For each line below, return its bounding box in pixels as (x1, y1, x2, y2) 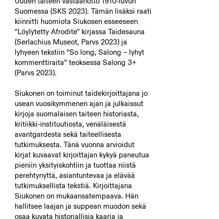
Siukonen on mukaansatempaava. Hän (15, 191, 138, 200)
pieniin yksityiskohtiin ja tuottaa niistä (15, 160, 136, 170)
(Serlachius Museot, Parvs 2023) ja (15, 37, 127, 46)
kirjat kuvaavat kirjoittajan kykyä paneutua (15, 150, 149, 159)
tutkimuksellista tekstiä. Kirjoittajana (15, 181, 132, 190)
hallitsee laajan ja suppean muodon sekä (15, 201, 146, 211)
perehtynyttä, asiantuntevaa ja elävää (15, 171, 135, 180)
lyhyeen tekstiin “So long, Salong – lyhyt (15, 47, 144, 57)
